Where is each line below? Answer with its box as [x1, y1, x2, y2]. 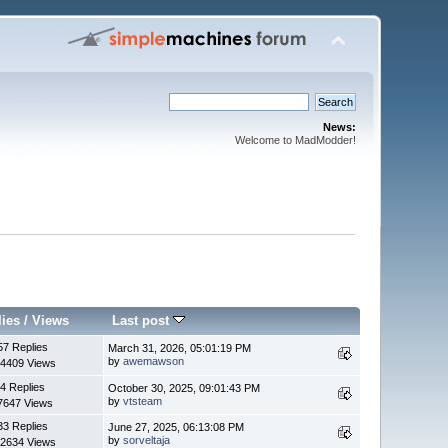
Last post [112, 312, 174, 328]
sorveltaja [123, 433, 171, 446]
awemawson [123, 354, 185, 367]
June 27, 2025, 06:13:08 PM [108, 420, 245, 433]
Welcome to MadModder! [234, 134, 356, 146]
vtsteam [123, 394, 163, 407]
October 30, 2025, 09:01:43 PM [108, 381, 261, 394]
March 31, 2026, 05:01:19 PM [108, 341, 252, 354]
